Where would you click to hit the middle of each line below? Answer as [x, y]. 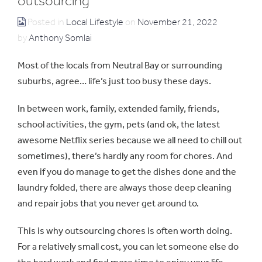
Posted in [47, 22]
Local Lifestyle [95, 22]
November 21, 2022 [177, 22]
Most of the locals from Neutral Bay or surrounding [120, 65]
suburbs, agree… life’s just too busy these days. [114, 81]
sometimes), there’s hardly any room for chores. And [125, 156]
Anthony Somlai [60, 38]
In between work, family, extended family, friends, [118, 108]
